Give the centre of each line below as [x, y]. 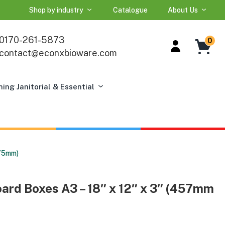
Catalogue [130, 10]
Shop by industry [56, 10]
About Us [183, 10]
